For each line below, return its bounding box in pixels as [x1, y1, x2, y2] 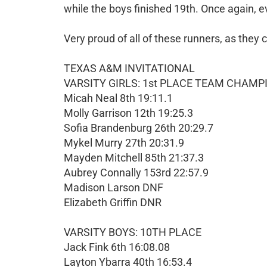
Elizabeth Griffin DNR [64, 196, 162, 209]
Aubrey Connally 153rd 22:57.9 [64, 166, 209, 179]
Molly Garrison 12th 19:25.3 [64, 107, 193, 119]
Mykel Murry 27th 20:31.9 [64, 136, 184, 149]
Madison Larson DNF [64, 181, 163, 194]
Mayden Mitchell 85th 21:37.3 [64, 151, 204, 164]
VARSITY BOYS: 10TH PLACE [64, 226, 201, 238]
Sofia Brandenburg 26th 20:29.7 [64, 122, 213, 134]
